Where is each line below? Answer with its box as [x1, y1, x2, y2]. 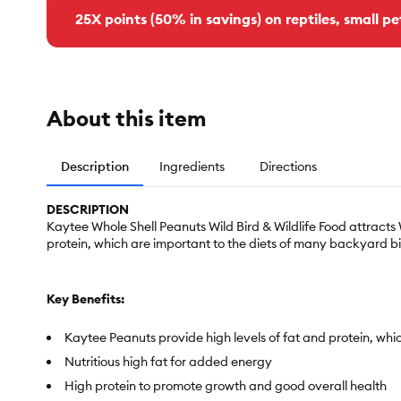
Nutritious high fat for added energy [64, 354, 272, 371]
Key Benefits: [47, 291, 124, 308]
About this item [47, 105, 206, 132]
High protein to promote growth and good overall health [64, 378, 387, 395]
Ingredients [158, 158, 225, 175]
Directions [260, 158, 317, 175]
